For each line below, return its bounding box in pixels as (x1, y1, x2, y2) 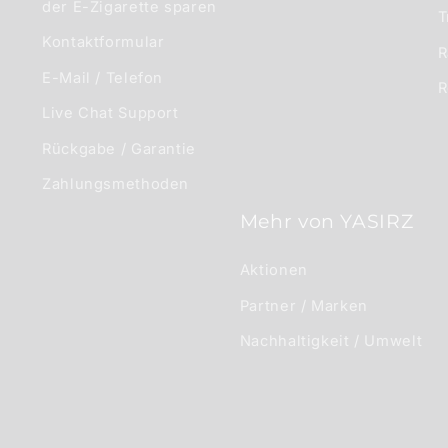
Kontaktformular (42, 33, 165, 52)
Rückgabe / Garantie (42, 139, 196, 158)
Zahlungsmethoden (42, 175, 190, 194)
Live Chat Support (42, 104, 179, 123)
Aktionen (239, 261, 308, 280)
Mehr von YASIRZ (239, 210, 414, 234)
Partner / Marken (239, 296, 368, 315)
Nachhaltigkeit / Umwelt (239, 332, 423, 351)
